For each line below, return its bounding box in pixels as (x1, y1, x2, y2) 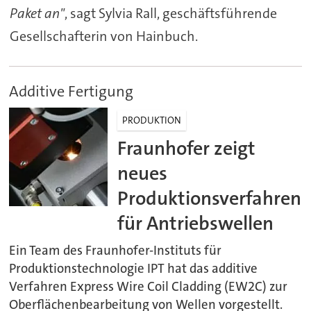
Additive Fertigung (9, 81, 134, 101)
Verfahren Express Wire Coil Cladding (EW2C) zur (9, 278, 288, 295)
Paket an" (9, 3, 65, 22)
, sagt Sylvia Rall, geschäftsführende (64, 3, 277, 22)
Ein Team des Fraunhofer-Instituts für (9, 242, 222, 259)
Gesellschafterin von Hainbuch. (9, 26, 198, 45)
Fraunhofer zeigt (117, 135, 256, 161)
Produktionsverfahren (117, 185, 302, 211)
